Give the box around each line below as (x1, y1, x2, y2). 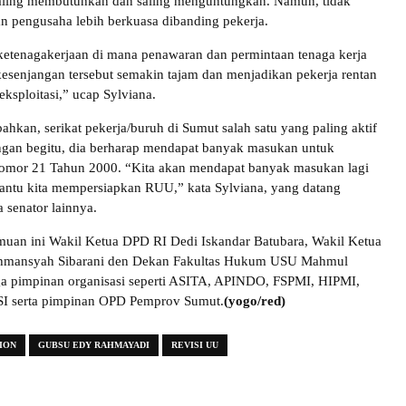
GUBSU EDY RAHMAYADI (38, 340, 150, 351)
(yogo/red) (224, 294, 285, 309)
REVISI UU (171, 340, 218, 351)
